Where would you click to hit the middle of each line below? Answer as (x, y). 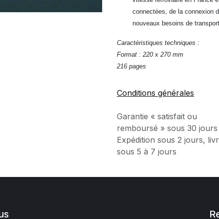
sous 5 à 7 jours (147, 152)
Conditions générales (155, 93)
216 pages (131, 66)
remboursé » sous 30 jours (167, 128)
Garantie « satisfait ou (157, 116)
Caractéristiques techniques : (158, 43)
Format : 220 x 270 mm (150, 55)
